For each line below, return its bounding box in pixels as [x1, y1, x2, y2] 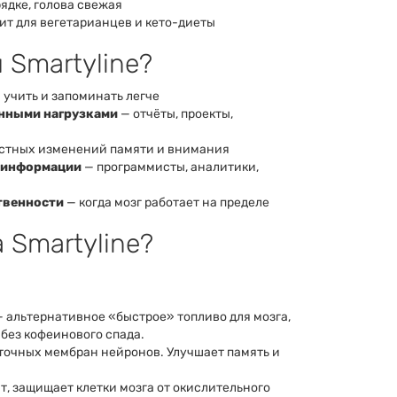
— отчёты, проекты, [118, 105, 233, 121]
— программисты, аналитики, [82, 159, 259, 175]
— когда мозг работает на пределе [64, 194, 269, 210]
